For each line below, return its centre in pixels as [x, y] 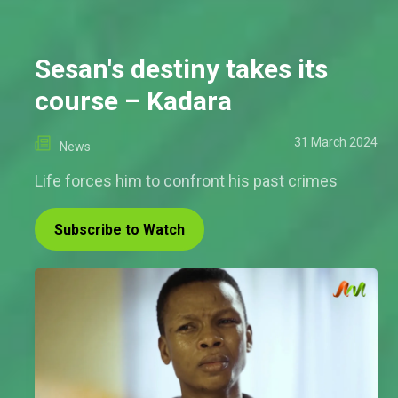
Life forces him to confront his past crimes [186, 181]
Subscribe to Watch [119, 230]
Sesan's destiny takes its [181, 69]
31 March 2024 [336, 143]
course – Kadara [133, 101]
